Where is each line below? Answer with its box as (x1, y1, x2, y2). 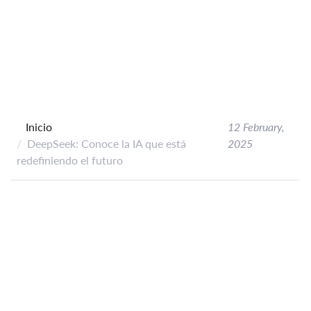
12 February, (228, 118, 285, 135)
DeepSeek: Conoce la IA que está (27, 135, 186, 151)
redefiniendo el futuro (17, 151, 123, 168)
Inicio (26, 118, 52, 135)
